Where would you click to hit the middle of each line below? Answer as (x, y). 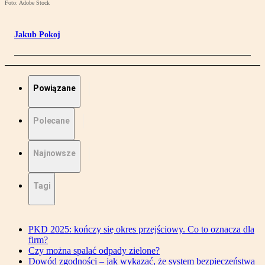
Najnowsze (54, 153)
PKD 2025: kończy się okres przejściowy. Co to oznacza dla (141, 230)
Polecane (51, 121)
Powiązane (54, 88)
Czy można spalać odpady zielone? (94, 251)
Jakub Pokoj (37, 35)
